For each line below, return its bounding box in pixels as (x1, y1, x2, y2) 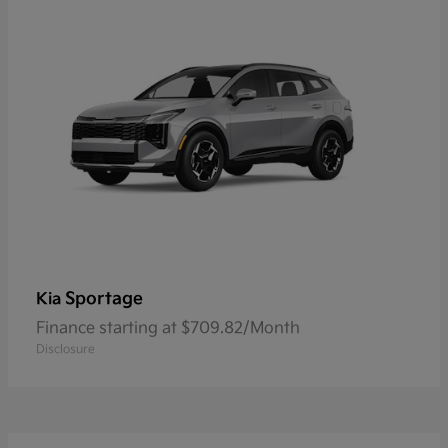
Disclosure (36, 341, 95, 357)
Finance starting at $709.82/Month (36, 318, 300, 338)
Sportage (65, 288, 143, 309)
